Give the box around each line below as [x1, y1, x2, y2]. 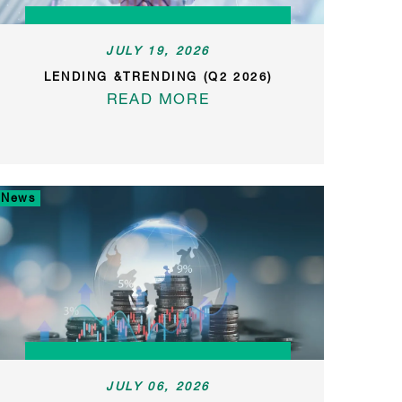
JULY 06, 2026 [106, 378, 210, 393]
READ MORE [106, 88, 210, 108]
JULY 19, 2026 [106, 42, 210, 57]
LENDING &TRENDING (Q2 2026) [43, 68, 273, 83]
